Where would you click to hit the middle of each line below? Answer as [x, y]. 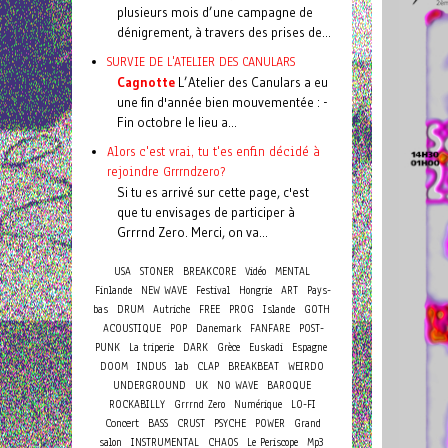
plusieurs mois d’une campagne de [215, 12]
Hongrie [255, 290]
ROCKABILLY [136, 404]
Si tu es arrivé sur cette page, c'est [213, 192]
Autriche [171, 309]
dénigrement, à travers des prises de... [224, 32]
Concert [122, 423]
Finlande [113, 290]
